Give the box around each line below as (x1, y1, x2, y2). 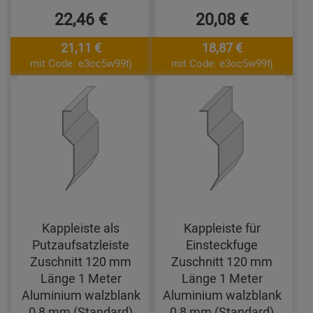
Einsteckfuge (186, 236, 259, 254)
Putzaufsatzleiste (32, 236, 130, 254)
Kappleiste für (183, 219, 261, 237)
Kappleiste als (42, 219, 120, 237)
